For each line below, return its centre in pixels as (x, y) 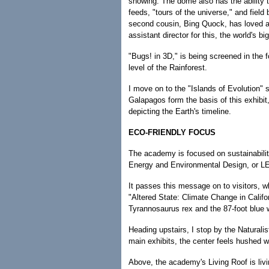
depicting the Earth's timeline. (180, 112)
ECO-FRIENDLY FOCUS (172, 133)
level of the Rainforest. (168, 68)
